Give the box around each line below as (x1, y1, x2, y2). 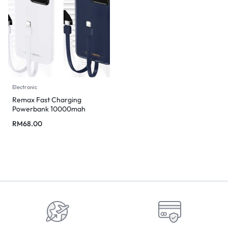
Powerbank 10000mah (12, 104, 85, 113)
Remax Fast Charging (12, 95, 81, 104)
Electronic (12, 83, 37, 91)
